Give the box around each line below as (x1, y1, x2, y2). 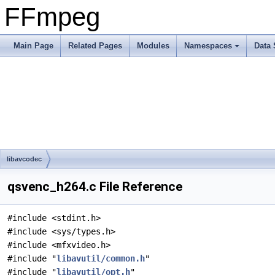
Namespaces (184, 41, 232, 50)
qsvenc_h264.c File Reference (7, 179, 182, 194)
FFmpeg (4, 2, 100, 31)
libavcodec (7, 155, 42, 163)
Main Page (14, 41, 53, 50)
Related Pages (68, 41, 122, 50)
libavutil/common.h (56, 254, 145, 263)
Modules (137, 41, 169, 50)
